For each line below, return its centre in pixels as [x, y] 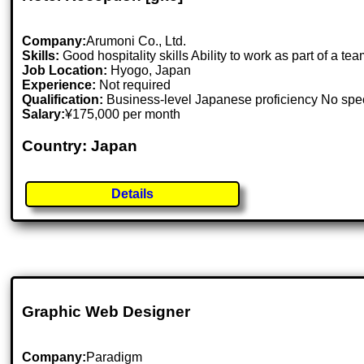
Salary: [44, 115]
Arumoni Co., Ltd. [136, 41]
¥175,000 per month [123, 115]
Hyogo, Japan [151, 71]
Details [133, 193]
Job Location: [67, 71]
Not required [134, 85]
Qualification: [63, 100]
